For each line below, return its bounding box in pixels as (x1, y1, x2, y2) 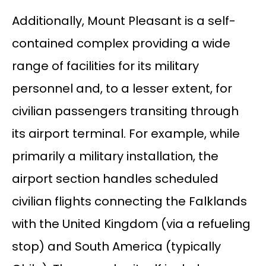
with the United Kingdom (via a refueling (11, 216, 251, 233)
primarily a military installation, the (11, 148, 218, 165)
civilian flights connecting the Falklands (11, 193, 247, 210)
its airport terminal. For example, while (11, 125, 240, 142)
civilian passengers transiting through (11, 103, 239, 120)
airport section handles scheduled (11, 170, 218, 188)
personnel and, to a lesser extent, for (11, 80, 232, 97)
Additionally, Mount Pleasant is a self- (11, 12, 236, 30)
